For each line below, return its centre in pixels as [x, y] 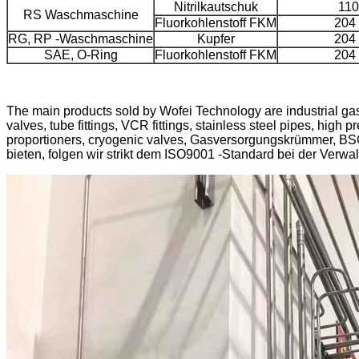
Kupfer [216, 38]
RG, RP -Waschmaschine [81, 38]
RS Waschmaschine [81, 14]
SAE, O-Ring [81, 54]
